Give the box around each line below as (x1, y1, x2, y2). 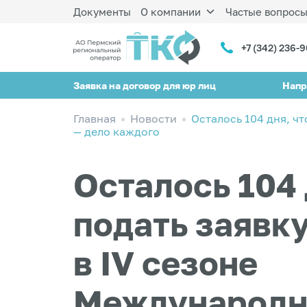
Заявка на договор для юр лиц (73, 79, 216, 91)
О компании (140, 5, 201, 18)
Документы (73, 5, 131, 18)
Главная (73, 112, 116, 125)
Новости (130, 112, 177, 125)
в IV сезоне (73, 243, 258, 283)
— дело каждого (73, 125, 160, 138)
